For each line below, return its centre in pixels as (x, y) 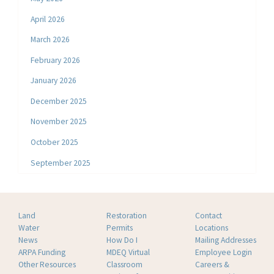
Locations (211, 228)
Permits (120, 228)
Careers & (212, 264)
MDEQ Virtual (128, 252)
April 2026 (48, 19)
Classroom (125, 264)
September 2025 (61, 163)
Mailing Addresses (225, 240)
